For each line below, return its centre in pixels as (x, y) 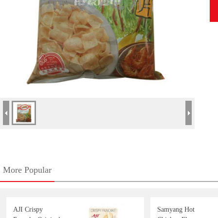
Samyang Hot (176, 209)
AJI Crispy (28, 209)
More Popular (27, 170)
